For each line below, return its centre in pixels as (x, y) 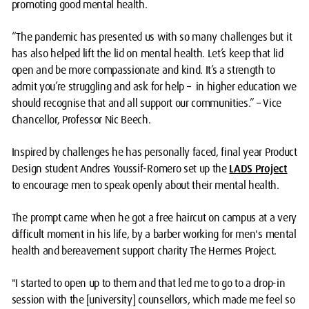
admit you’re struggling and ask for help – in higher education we (154, 87)
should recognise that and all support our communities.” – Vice (146, 103)
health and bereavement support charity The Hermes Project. (144, 251)
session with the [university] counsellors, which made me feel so (153, 300)
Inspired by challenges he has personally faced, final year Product (154, 152)
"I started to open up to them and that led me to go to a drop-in (148, 283)
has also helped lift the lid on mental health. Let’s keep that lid (147, 54)
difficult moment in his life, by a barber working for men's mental (154, 235)
